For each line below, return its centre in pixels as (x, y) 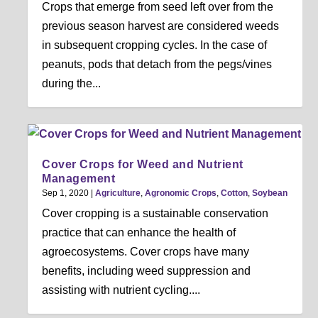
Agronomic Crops (181, 193)
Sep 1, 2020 (66, 193)
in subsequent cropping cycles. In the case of (155, 45)
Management (79, 179)
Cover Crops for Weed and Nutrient (143, 165)
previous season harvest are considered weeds (161, 26)
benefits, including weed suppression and (147, 271)
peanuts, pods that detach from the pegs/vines (157, 65)
